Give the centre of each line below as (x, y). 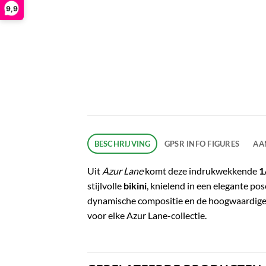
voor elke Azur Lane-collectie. (147, 215)
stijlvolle (105, 185)
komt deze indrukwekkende (201, 170)
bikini (135, 185)
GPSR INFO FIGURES (202, 143)
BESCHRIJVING (122, 143)
